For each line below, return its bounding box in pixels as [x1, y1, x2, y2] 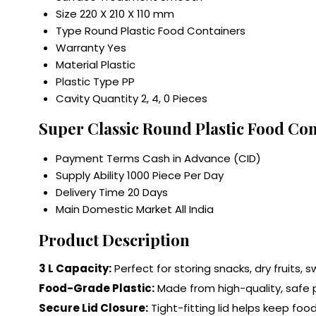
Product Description [39, 229, 190, 250]
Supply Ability [56, 168, 124, 183]
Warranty [56, 39, 104, 55]
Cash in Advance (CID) [142, 151, 261, 166]
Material [56, 56, 98, 72]
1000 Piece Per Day [127, 168, 224, 183]
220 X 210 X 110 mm [80, 6, 174, 21]
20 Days [128, 185, 168, 200]
